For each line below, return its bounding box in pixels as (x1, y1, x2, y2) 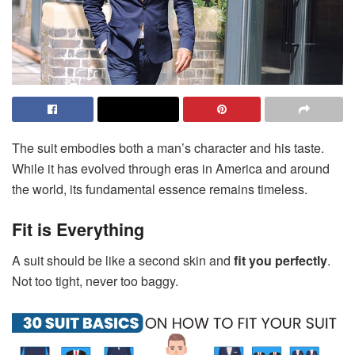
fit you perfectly (234, 250, 327, 269)
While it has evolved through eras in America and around (12, 159, 330, 178)
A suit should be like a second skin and (12, 250, 234, 269)
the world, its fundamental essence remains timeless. (12, 180, 307, 199)
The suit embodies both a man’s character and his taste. (12, 139, 324, 158)
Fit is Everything (12, 216, 144, 242)
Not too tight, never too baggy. (12, 271, 181, 290)
